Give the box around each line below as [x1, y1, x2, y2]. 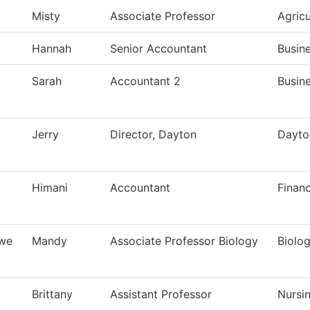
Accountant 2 [110, 74, 181, 89]
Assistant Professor [110, 287, 212, 302]
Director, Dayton [110, 127, 197, 142]
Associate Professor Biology [110, 234, 258, 248]
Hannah [32, 42, 71, 56]
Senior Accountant [110, 42, 207, 56]
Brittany [32, 287, 73, 302]
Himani [32, 181, 68, 195]
